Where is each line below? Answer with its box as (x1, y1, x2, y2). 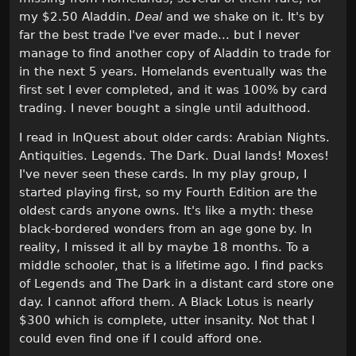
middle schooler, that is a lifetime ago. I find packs (19, 258, 323, 273)
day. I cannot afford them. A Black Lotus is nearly (19, 295, 314, 310)
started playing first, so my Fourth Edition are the (19, 185, 317, 200)
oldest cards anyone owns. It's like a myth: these (19, 203, 313, 219)
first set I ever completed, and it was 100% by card (19, 83, 327, 98)
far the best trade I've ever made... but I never (19, 28, 300, 43)
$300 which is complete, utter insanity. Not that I (19, 313, 315, 328)
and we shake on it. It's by (162, 10, 324, 25)
